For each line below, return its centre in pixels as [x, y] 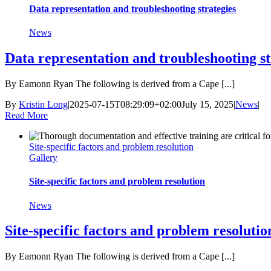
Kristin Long [43, 105]
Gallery [43, 158]
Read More [26, 116]
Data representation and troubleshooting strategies [132, 8]
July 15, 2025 [207, 105]
